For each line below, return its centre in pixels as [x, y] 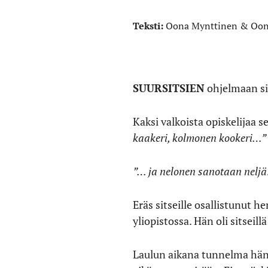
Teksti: [149, 26]
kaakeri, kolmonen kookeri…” [200, 138]
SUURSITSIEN [169, 88]
